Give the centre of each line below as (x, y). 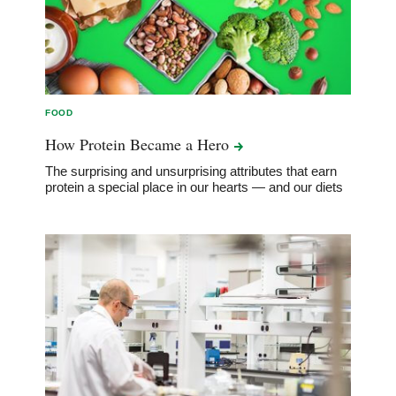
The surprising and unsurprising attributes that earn (191, 171)
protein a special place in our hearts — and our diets (194, 187)
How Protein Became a (122, 145)
